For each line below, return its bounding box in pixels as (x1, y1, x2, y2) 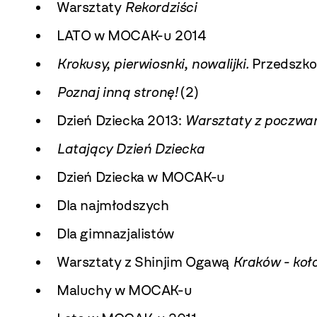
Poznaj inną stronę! (57, 83, 178, 100)
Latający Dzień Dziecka (57, 140, 204, 157)
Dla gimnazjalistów (57, 225, 174, 242)
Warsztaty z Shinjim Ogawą (57, 253, 233, 270)
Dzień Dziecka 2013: (57, 112, 185, 129)
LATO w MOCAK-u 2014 (57, 27, 207, 44)
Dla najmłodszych (57, 197, 169, 214)
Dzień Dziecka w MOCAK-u (57, 168, 225, 185)
